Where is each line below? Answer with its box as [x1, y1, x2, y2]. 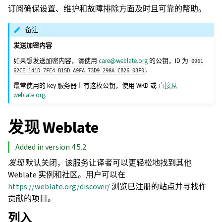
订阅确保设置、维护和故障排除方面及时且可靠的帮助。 [8, 3, 206, 14]
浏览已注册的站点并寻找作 [110, 181, 207, 192]
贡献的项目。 [8, 193, 55, 204]
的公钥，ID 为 [148, 56, 190, 65]
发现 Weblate [8, 117, 99, 138]
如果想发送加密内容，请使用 [13, 56, 99, 65]
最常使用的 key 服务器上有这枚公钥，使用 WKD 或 [13, 81, 159, 90]
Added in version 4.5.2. [15, 142, 88, 153]
